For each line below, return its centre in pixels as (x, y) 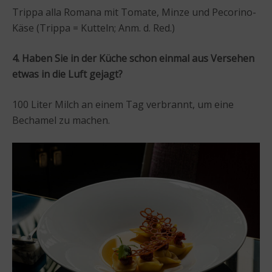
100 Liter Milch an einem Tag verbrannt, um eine (123, 104)
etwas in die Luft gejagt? (67, 74)
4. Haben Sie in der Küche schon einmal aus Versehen (133, 58)
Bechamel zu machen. (61, 120)
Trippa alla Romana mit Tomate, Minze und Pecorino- (134, 12)
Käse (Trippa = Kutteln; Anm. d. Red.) (93, 28)
